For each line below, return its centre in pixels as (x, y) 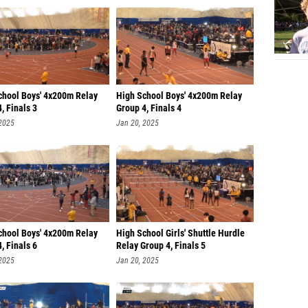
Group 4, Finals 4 (149, 108)
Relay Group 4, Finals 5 (161, 246)
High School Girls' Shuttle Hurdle (180, 233)
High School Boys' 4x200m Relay (179, 96)
